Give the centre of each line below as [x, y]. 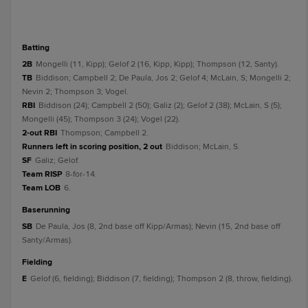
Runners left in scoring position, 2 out [92, 147]
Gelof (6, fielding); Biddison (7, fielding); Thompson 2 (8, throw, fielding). [162, 279]
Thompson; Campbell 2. [104, 133]
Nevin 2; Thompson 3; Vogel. [75, 92]
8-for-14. [81, 174]
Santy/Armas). [47, 240]
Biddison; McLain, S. [203, 147]
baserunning [49, 210]
